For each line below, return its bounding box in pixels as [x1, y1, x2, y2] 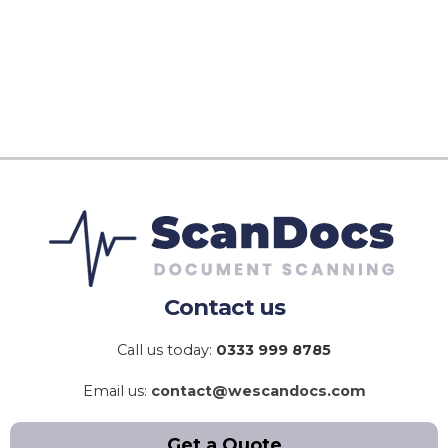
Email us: [82, 382, 147, 401]
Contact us [163, 293, 285, 322]
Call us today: [117, 341, 216, 360]
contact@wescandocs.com [150, 382, 366, 401]
